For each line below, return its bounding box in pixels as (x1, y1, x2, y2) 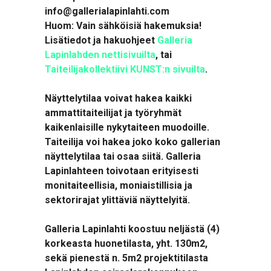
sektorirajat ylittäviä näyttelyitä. (45, 194, 190, 206)
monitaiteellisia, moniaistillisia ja (45, 180, 192, 191)
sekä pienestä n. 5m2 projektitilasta (45, 252, 208, 264)
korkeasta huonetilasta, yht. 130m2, (45, 238, 207, 249)
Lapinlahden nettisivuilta (45, 49, 155, 60)
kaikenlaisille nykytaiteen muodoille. (45, 122, 209, 133)
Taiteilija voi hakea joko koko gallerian (45, 136, 220, 148)
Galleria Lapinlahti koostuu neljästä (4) (45, 223, 220, 235)
